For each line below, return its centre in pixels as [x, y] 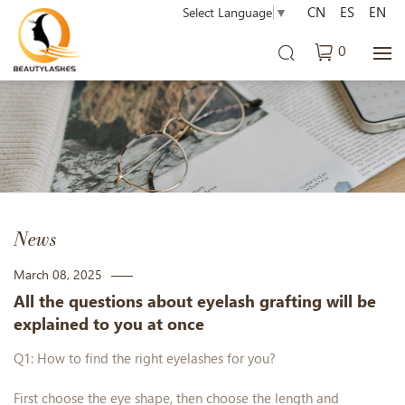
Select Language [227, 12]
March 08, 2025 [58, 275]
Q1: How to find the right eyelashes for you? [145, 359]
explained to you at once [109, 325]
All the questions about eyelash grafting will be [195, 302]
